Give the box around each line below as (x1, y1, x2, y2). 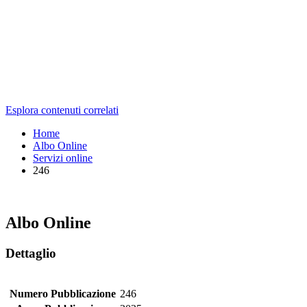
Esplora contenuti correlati (5, 103, 119, 116)
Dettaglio (5, 245, 56, 260)
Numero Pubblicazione (9, 288, 116, 300)
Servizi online (33, 151, 93, 164)
